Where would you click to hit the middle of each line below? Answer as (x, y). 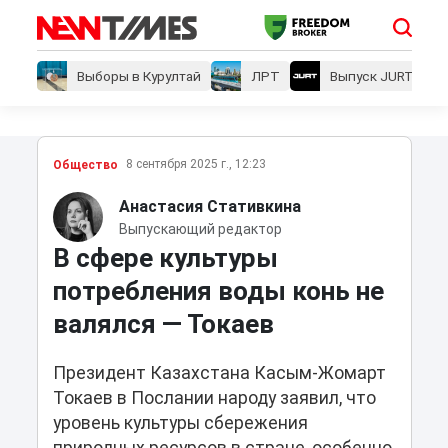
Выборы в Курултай (138, 76)
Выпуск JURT (371, 76)
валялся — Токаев (163, 324)
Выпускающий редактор (200, 228)
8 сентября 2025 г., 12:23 (195, 164)
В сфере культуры (165, 258)
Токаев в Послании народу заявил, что (214, 398)
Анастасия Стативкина (209, 206)
